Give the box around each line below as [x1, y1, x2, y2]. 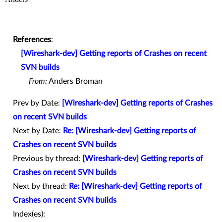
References [13, 35, 51, 44]
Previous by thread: [13, 154, 82, 163]
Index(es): [13, 210, 45, 218]
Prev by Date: [13, 99, 62, 107]
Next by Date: [13, 126, 63, 135]
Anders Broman [47, 77, 103, 85]
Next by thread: [13, 182, 69, 190]
